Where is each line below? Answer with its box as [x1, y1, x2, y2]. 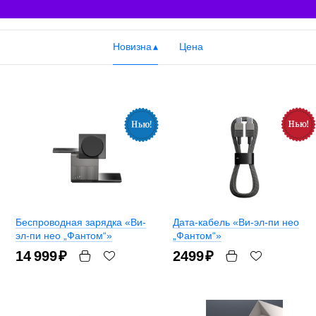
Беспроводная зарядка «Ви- [16, 217, 146, 229]
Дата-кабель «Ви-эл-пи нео [173, 217, 299, 229]
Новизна [112, 41, 152, 53]
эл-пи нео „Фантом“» [16, 230, 112, 242]
